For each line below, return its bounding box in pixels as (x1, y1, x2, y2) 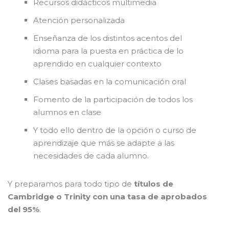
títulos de (134, 179, 173, 189)
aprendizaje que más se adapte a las (33, 138, 174, 148)
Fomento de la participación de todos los (33, 95, 193, 105)
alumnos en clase (33, 107, 101, 118)
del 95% (8, 204, 39, 215)
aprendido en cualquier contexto (33, 59, 162, 69)
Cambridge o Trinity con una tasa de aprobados (8, 192, 207, 202)
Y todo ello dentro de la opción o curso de (33, 125, 196, 135)
